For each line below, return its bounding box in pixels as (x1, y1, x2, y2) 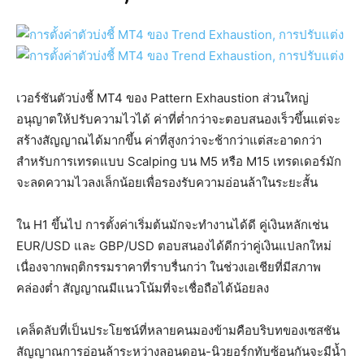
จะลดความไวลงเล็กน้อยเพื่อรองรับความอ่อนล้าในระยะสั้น (16, 175, 318, 191)
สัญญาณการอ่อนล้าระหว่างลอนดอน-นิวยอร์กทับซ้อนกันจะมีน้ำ (16, 344, 346, 360)
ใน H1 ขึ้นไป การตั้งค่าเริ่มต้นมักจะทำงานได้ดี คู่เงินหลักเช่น (16, 217, 328, 233)
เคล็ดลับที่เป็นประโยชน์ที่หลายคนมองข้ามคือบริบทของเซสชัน (16, 323, 340, 339)
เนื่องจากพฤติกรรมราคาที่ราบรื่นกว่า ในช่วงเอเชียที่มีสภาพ (16, 259, 321, 275)
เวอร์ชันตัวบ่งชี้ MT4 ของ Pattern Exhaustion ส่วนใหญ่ (16, 90, 309, 106)
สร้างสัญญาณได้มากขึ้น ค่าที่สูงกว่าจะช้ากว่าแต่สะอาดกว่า (16, 132, 322, 149)
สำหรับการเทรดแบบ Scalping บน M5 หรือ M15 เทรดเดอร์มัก (16, 154, 341, 170)
